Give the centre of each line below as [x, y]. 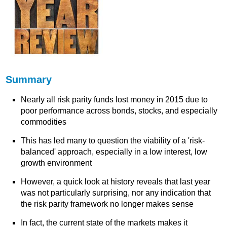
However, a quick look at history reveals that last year [116, 182]
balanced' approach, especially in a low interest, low [114, 152]
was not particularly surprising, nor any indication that [116, 193]
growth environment [56, 163]
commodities [44, 122]
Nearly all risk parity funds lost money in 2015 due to [115, 100]
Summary [29, 80]
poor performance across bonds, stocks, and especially [119, 111]
